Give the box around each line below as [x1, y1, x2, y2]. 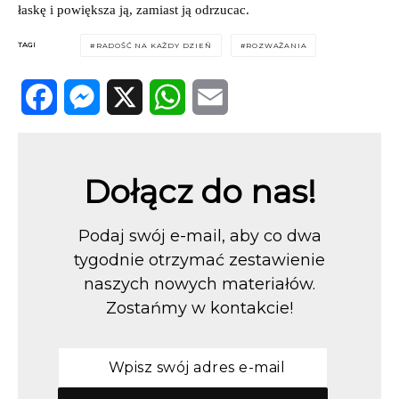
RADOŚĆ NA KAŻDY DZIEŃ [95, 40, 212, 50]
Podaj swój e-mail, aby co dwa [77, 225, 322, 246]
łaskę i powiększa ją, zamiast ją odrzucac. [18, 2, 249, 17]
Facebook [21, 124, 77, 140]
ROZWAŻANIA [246, 40, 307, 50]
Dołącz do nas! [83, 171, 316, 211]
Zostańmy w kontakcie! [106, 297, 293, 318]
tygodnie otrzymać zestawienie [74, 249, 325, 270]
